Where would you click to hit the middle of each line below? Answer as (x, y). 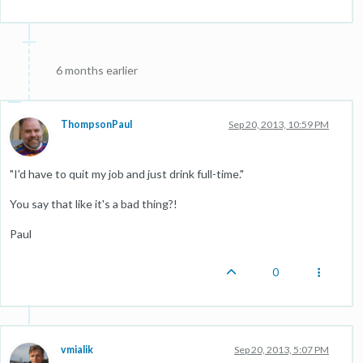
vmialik (77, 350)
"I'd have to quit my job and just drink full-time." (127, 174)
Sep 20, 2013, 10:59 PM (279, 124)
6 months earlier (97, 70)
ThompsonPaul (96, 124)
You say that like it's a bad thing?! (94, 204)
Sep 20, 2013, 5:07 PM (282, 350)
